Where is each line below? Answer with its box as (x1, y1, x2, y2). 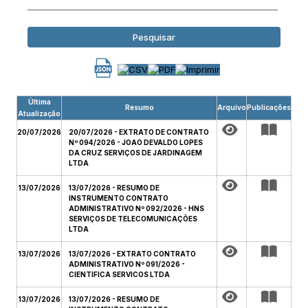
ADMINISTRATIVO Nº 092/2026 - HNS (69, 204, 204, 212)
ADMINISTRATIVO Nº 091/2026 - (69, 260, 185, 268)
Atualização (18, 109, 60, 118)
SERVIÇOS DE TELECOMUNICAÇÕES (69, 214, 197, 223)
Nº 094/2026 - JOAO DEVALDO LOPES (69, 138, 203, 146)
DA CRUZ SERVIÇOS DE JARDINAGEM (69, 148, 202, 157)
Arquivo (217, 103, 246, 111)
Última (27, 98, 51, 106)
